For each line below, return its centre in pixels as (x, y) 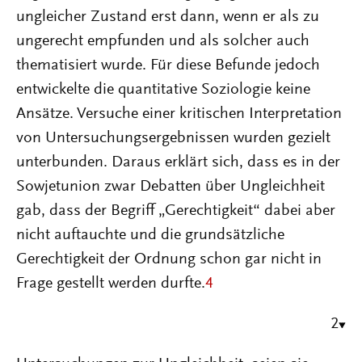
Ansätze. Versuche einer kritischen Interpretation (179, 114)
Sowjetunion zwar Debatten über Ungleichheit (170, 187)
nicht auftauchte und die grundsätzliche (150, 235)
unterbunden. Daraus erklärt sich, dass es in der (178, 162)
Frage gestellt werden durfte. (111, 284)
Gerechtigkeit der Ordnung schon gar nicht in (169, 259)
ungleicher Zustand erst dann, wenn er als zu (168, 17)
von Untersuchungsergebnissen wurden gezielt (173, 138)
